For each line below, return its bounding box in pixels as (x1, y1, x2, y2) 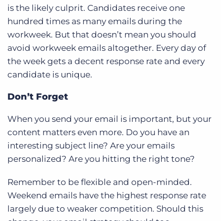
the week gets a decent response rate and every (7, 56, 205, 66)
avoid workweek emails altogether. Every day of (7, 43, 206, 53)
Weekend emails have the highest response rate (7, 190, 206, 200)
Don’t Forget (7, 91, 68, 102)
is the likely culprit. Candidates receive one (7, 3, 185, 13)
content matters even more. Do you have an (7, 127, 189, 137)
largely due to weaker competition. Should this (7, 204, 203, 214)
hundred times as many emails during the (7, 16, 182, 26)
